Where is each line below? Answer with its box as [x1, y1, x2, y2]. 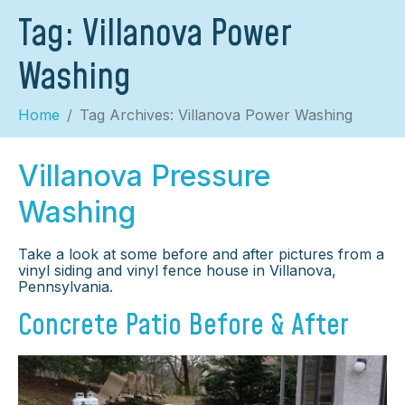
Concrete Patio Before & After [18, 306, 349, 347]
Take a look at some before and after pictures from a [18, 245, 384, 264]
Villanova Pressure [18, 158, 270, 194]
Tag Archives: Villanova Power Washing [80, 106, 353, 125]
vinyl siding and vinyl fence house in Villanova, [18, 261, 336, 280]
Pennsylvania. [18, 278, 113, 297]
